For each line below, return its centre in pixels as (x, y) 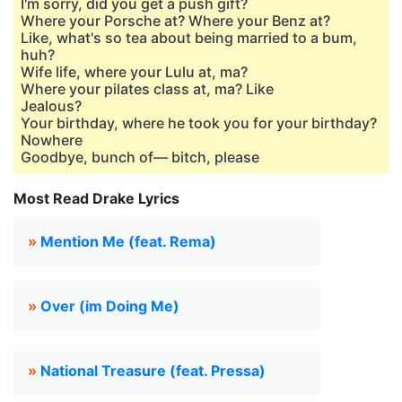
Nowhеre (52, 140)
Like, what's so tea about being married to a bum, (189, 38)
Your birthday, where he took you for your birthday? (199, 123)
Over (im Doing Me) (110, 306)
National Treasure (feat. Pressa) (153, 371)
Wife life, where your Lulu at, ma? (134, 72)
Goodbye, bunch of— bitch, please (140, 157)
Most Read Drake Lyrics (96, 198)
